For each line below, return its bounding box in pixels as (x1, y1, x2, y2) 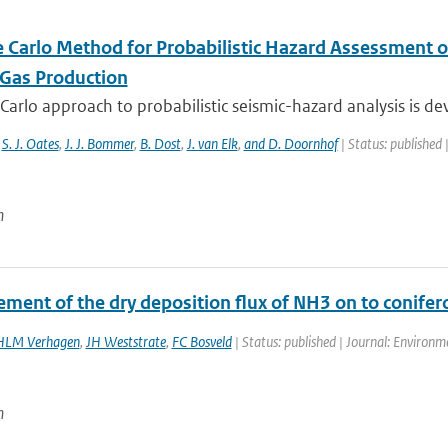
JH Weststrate (85, 332, 166, 351)
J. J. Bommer (64, 134, 134, 153)
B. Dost (139, 134, 181, 153)
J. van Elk (186, 134, 238, 153)
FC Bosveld (171, 332, 232, 351)
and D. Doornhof (243, 134, 338, 153)
